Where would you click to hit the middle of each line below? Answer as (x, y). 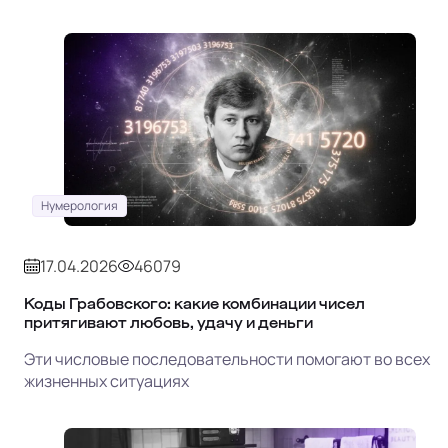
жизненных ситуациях (106, 380)
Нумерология (79, 205)
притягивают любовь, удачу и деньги (168, 322)
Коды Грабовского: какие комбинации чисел (194, 303)
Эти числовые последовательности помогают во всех (227, 358)
